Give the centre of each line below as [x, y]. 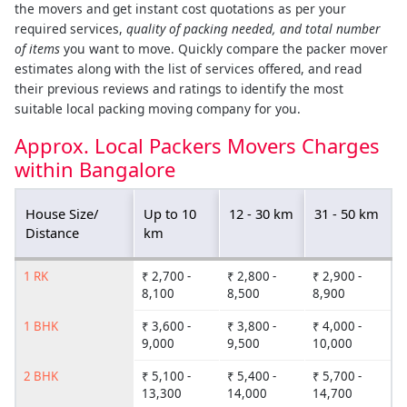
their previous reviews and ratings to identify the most [179, 88]
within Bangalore [95, 169]
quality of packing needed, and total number [253, 28]
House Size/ [62, 213]
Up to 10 [170, 213]
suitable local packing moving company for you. [158, 108]
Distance [52, 232]
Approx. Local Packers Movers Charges [197, 145]
